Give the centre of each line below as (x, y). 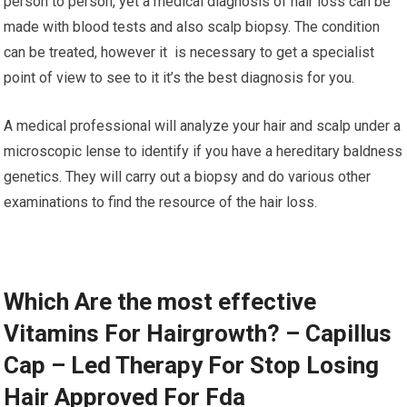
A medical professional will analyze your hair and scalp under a (203, 126)
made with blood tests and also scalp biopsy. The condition (192, 27)
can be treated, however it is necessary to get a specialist (189, 52)
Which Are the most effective (160, 302)
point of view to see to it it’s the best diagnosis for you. (179, 78)
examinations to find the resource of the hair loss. (161, 202)
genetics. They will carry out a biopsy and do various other (188, 177)
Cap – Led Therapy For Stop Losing (192, 365)
